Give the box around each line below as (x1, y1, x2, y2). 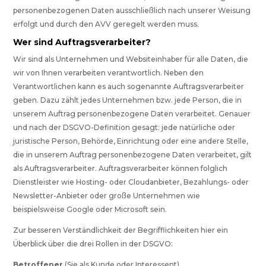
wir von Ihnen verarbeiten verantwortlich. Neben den (13, 68, 204, 78)
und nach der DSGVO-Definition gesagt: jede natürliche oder (13, 123, 236, 132)
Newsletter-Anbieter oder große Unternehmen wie (13, 191, 201, 201)
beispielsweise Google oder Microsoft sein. (13, 205, 167, 214)
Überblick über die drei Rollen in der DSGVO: (13, 239, 173, 249)
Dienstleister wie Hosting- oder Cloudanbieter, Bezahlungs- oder (13, 178, 249, 187)
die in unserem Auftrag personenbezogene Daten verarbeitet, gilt (13, 150, 252, 160)
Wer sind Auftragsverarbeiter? (13, 37, 151, 48)
